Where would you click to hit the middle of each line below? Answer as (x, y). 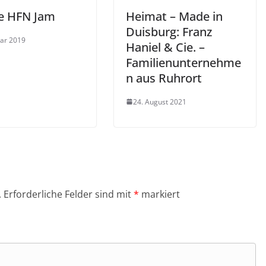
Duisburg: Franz (169, 31)
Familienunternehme (183, 62)
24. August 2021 (160, 102)
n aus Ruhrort (164, 78)
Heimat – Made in (174, 16)
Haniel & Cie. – (165, 47)
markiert (159, 194)
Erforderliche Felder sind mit (69, 194)
